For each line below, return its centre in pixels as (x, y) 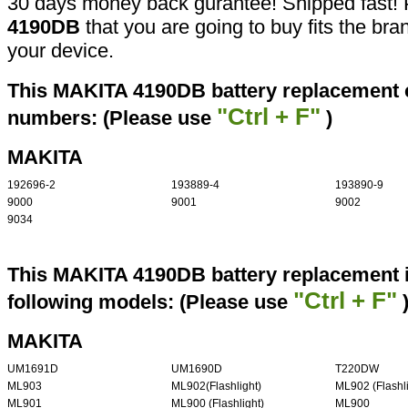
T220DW (357, 369)
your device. (61, 51)
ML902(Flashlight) (216, 387)
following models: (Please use (150, 302)
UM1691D (33, 369)
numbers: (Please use (112, 118)
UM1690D (197, 369)
